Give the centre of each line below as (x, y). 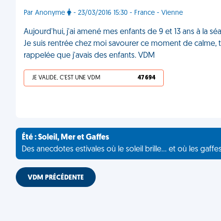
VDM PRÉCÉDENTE (56, 178)
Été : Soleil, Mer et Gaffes (65, 138)
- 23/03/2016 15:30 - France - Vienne (127, 13)
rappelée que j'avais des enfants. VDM (89, 56)
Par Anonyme (45, 13)
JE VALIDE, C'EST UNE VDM (66, 78)
